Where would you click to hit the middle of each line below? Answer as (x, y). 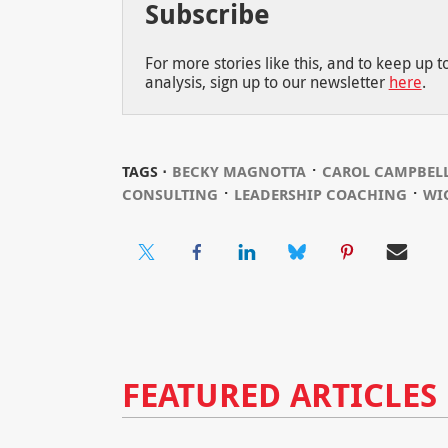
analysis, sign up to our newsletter (266, 82)
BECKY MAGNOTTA (238, 171)
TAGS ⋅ (144, 171)
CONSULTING (169, 194)
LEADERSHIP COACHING (320, 194)
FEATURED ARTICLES (279, 395)
